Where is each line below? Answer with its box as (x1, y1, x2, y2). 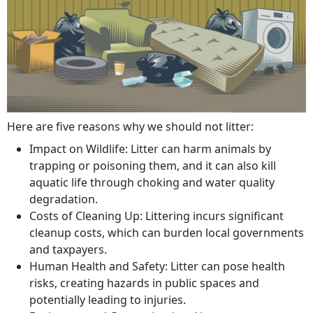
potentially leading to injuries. (29, 291, 186, 307)
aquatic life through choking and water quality (29, 174, 275, 190)
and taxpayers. (29, 241, 107, 257)
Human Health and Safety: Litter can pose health (29, 258, 285, 274)
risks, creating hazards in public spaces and (29, 275, 259, 291)
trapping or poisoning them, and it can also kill (29, 157, 276, 173)
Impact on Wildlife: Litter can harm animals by (29, 140, 271, 156)
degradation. (29, 191, 98, 207)
